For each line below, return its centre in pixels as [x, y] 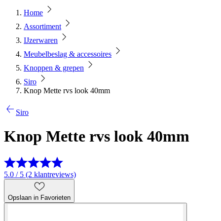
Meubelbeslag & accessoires [68, 54]
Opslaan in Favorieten [39, 197]
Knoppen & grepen [54, 68]
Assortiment [42, 26]
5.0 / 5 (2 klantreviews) [40, 174]
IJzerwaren [41, 40]
